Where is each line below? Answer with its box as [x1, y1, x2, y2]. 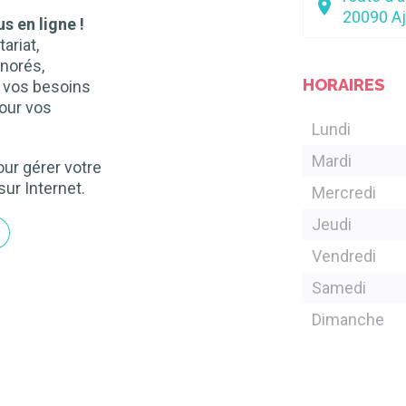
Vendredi [322, 246, 376, 266]
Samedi [322, 278, 366, 297]
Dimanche [322, 310, 384, 329]
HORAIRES [303, 75, 384, 94]
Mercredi [325, 183, 376, 202]
